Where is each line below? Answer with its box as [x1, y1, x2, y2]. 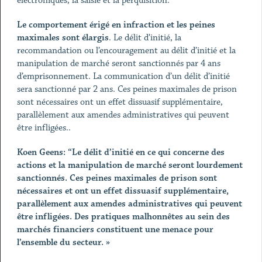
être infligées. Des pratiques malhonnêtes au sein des [16, 211, 230, 222]
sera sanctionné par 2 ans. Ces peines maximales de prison [16, 84, 237, 95]
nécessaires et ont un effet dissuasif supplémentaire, [16, 185, 229, 196]
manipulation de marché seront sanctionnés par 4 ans [16, 58, 220, 69]
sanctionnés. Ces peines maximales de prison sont [16, 173, 217, 184]
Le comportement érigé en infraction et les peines [16, 19, 215, 30]
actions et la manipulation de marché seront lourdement [16, 160, 243, 171]
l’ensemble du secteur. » [16, 237, 110, 248]
